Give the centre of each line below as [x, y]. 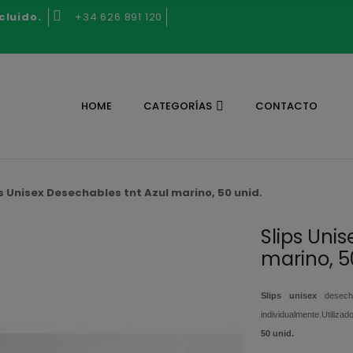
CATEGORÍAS [178, 106]
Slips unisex [289, 296]
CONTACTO [287, 106]
